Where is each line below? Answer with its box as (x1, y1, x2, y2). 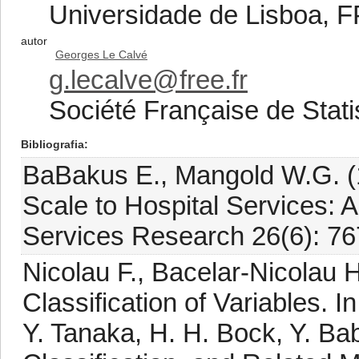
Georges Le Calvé (55, 48, 147, 61)
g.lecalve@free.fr (49, 65, 248, 95)
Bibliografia (21, 138, 84, 151)
